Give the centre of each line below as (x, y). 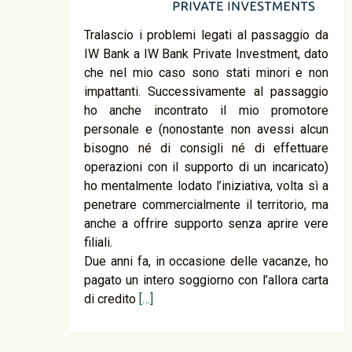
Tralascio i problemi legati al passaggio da (206, 35)
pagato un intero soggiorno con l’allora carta (206, 280)
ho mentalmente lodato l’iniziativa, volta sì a (206, 185)
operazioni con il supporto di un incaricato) (206, 167)
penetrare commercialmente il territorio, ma (206, 204)
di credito (112, 299)
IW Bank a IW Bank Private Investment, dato (206, 53)
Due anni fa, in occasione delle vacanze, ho (206, 261)
